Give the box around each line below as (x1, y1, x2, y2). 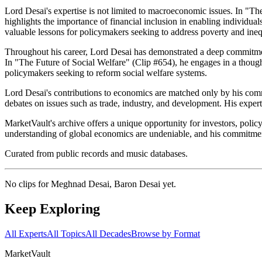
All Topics (47, 229, 85, 239)
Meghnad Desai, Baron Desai (51, 179, 160, 189)
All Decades (85, 229, 131, 239)
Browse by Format (131, 229, 200, 239)
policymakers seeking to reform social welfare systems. (5, 68, 207, 78)
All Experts (5, 229, 47, 239)
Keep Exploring (5, 201, 100, 217)
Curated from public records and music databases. (5, 149, 188, 159)
